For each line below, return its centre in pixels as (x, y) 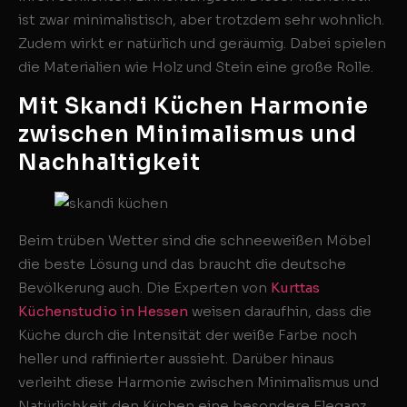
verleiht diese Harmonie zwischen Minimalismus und (199, 382)
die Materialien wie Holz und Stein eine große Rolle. (196, 67)
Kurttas (295, 287)
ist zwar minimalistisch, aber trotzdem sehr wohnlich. (201, 20)
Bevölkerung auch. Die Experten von (144, 287)
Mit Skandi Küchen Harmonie (194, 106)
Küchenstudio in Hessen (103, 311)
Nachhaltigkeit (109, 162)
